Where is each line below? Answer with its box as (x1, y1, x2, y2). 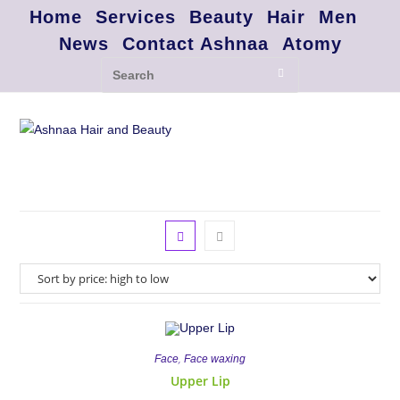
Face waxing (184, 353, 246, 366)
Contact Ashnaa (121, 34, 269, 54)
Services (96, 7, 176, 27)
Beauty (189, 7, 254, 27)
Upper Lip (170, 372, 230, 390)
